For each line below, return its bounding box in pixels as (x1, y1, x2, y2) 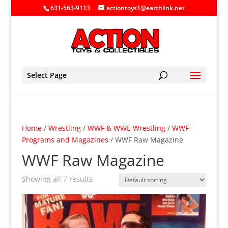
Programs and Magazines (21, 135, 108, 145)
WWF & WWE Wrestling (87, 123, 165, 133)
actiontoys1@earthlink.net (106, 4, 185, 12)
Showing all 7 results (21, 174, 93, 184)
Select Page (26, 70, 67, 80)
